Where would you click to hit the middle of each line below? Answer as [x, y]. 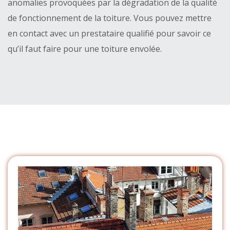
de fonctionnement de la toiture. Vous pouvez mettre [110, 18]
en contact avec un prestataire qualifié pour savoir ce [109, 33]
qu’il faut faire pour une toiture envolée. [85, 49]
